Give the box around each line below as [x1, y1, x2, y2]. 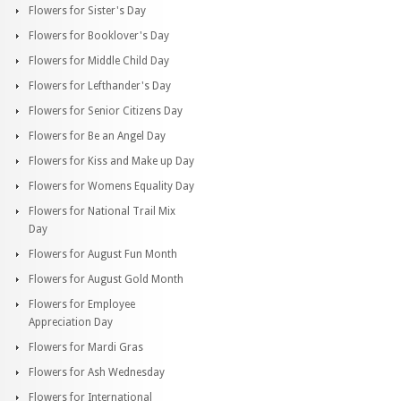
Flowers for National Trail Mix [29, 204, 175, 218]
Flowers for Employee [29, 297, 135, 311]
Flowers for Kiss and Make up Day [29, 154, 194, 167]
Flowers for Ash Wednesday [29, 365, 165, 379]
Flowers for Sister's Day [29, 4, 146, 17]
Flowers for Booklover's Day [29, 29, 169, 42]
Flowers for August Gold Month [29, 272, 183, 286]
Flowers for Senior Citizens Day [29, 104, 183, 117]
